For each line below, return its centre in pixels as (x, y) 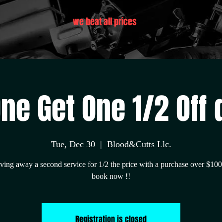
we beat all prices (105, 22)
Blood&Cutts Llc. (139, 144)
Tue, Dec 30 (73, 144)
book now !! (111, 176)
